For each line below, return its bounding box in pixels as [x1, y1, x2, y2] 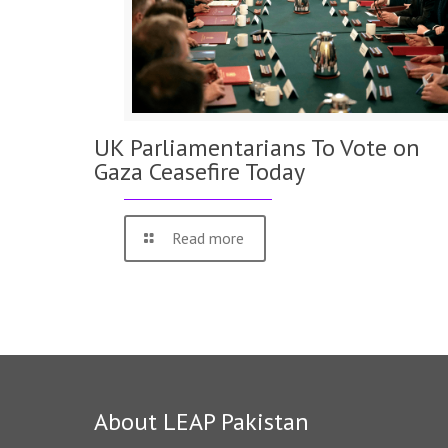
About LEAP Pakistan [93, 406, 309, 438]
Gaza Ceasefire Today [93, 155, 305, 187]
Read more [172, 227, 245, 248]
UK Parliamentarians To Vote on [93, 131, 420, 163]
